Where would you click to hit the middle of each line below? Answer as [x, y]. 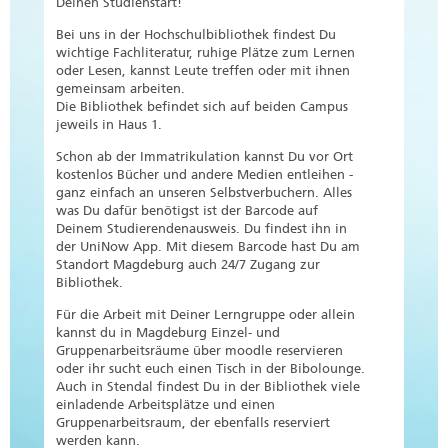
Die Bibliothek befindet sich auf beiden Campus [202, 107]
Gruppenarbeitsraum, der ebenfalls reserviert [193, 423]
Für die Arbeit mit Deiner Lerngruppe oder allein [205, 315]
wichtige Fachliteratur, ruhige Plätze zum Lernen [205, 53]
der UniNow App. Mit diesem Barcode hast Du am [208, 247]
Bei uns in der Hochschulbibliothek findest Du [196, 35]
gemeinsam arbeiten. [122, 89]
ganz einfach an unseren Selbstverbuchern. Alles [204, 193]
